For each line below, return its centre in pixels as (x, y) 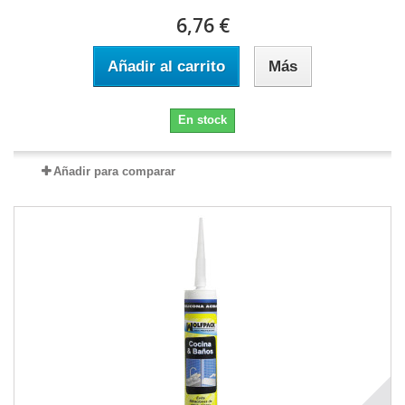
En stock (202, 120)
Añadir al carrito (166, 67)
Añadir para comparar (114, 172)
